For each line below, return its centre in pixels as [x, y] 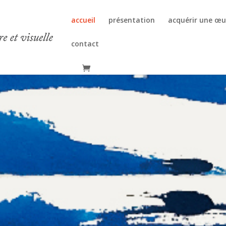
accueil [83, 20]
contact [85, 44]
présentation [132, 20]
